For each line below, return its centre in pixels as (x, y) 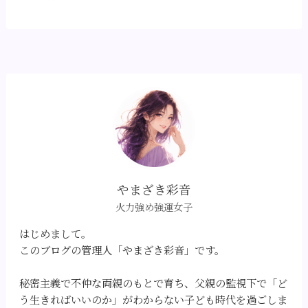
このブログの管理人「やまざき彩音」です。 (122, 250)
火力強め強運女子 (154, 207)
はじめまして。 (56, 233)
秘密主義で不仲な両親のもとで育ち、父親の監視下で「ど (154, 283)
